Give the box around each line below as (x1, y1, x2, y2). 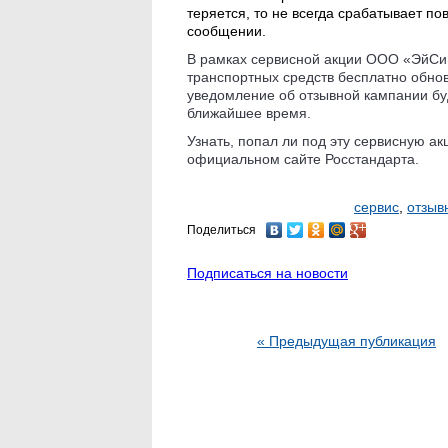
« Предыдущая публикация (257, 332, 436, 349)
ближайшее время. (187, 104, 311, 121)
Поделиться (187, 222, 256, 237)
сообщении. (187, 22, 266, 39)
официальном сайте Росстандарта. (187, 150, 419, 167)
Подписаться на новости (187, 264, 348, 281)
